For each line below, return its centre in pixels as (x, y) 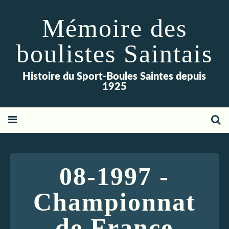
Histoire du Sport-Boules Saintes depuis (114, 77)
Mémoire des (114, 28)
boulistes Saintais (114, 54)
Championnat (114, 202)
